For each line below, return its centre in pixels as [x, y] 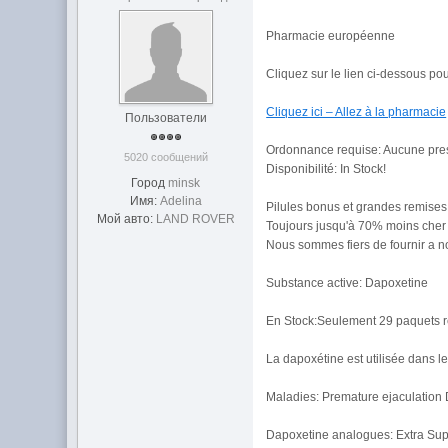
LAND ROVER [195, 219]
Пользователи [165, 118]
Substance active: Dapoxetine [347, 283]
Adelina [180, 201]
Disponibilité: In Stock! [326, 169]
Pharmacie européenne [331, 36]
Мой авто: [124, 219]
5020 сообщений [165, 157]
